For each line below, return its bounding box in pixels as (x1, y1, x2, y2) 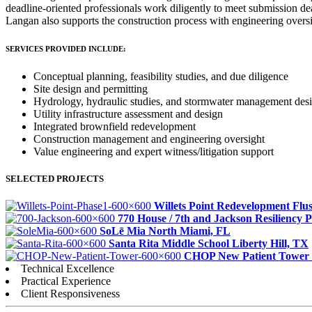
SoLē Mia (100, 224, 146, 237)
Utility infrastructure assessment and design (33, 107, 223, 120)
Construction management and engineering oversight (33, 132, 265, 145)
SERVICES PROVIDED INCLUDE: (6, 44, 126, 53)
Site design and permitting (33, 82, 148, 95)
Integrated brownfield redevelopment (33, 120, 196, 132)
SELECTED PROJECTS (6, 173, 104, 184)
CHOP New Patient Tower (184, 249, 309, 262)
